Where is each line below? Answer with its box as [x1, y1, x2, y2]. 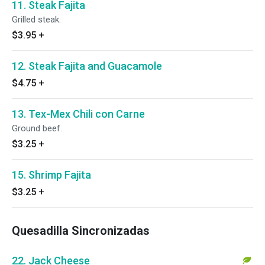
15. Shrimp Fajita [12, 169, 91, 181]
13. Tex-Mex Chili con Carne [12, 108, 145, 120]
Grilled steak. [12, 14, 61, 25]
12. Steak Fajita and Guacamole [12, 60, 162, 72]
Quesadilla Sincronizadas [12, 224, 150, 238]
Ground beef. [12, 123, 62, 134]
